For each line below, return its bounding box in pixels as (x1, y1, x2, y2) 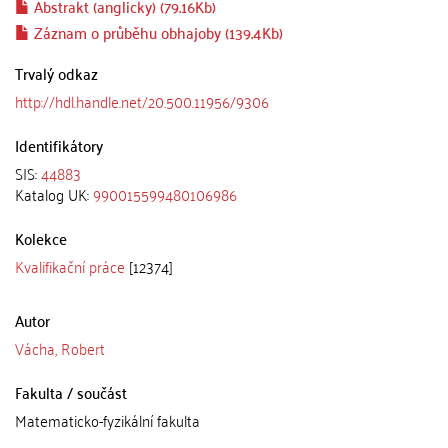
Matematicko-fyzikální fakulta (15, 406, 200, 434)
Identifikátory (15, 131, 103, 159)
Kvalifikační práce (15, 252, 125, 280)
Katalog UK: (15, 180, 93, 208)
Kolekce (15, 224, 67, 252)
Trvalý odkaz (15, 59, 98, 87)
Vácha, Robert (15, 334, 105, 362)
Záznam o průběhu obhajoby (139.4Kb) (30, 18, 283, 46)
